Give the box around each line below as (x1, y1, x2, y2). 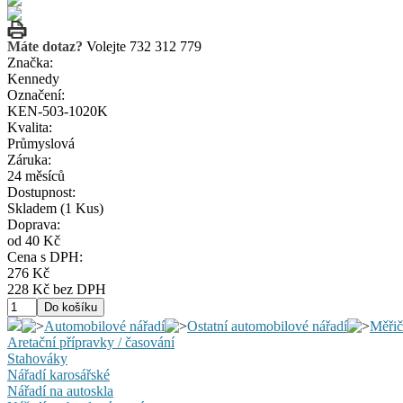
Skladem (7, 201, 57, 216)
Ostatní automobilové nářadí (187, 318, 347, 334)
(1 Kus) (57, 201, 103, 216)
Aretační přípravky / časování (7, 335, 175, 350)
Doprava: (7, 217, 60, 232)
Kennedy (7, 71, 59, 86)
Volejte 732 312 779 (83, 39, 201, 54)
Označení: (7, 87, 65, 103)
